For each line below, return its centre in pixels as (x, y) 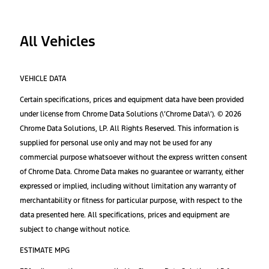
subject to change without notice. (75, 229)
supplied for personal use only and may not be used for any (116, 143)
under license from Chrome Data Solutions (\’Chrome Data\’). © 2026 (131, 114)
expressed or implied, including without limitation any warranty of (128, 186)
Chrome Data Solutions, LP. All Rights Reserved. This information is (129, 128)
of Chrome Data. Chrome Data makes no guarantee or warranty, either (132, 171)
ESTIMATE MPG (45, 250)
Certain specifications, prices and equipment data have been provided (132, 99)
